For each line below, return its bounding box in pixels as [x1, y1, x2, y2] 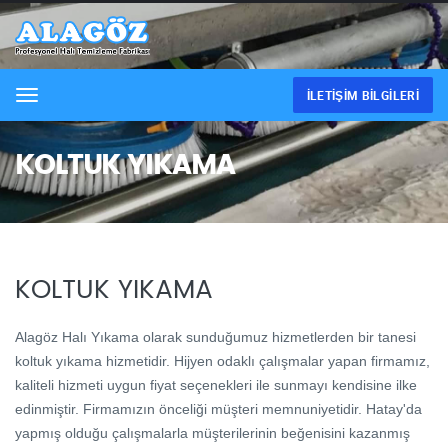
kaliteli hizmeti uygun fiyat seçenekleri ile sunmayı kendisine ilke [15, 377, 417, 393]
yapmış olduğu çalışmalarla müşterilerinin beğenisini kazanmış [15, 425, 410, 441]
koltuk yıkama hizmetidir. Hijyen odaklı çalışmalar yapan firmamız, [15, 353, 430, 369]
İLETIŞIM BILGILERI [306, 87, 419, 103]
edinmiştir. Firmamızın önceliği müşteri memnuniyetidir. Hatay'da [15, 401, 422, 417]
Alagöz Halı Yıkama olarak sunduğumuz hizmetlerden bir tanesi [15, 329, 416, 345]
